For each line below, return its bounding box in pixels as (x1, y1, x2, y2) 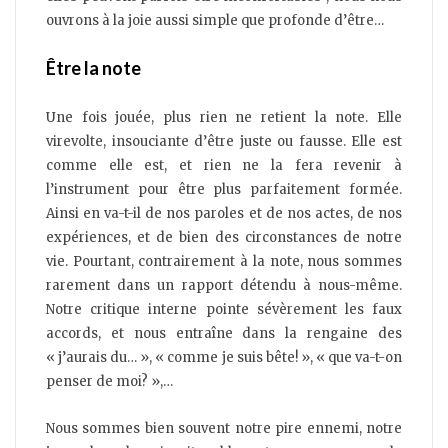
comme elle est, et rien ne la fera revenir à (46, 157, 402, 175)
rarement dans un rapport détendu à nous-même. (46, 277, 402, 295)
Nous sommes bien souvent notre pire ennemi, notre (46, 420, 402, 438)
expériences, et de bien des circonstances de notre (46, 229, 402, 247)
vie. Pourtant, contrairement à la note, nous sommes (46, 253, 402, 271)
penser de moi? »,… (46, 373, 173, 391)
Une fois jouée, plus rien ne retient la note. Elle (46, 109, 402, 127)
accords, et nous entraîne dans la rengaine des (46, 325, 402, 343)
